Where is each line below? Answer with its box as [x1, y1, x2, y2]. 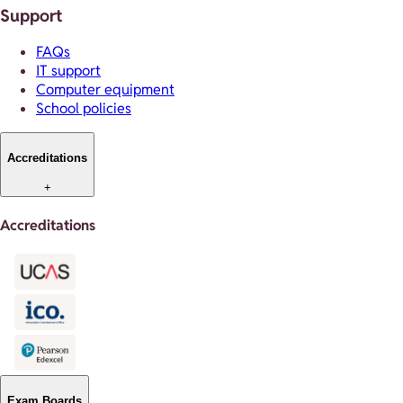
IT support [36, 61, 101, 81]
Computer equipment [36, 80, 175, 100]
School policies [36, 99, 131, 119]
